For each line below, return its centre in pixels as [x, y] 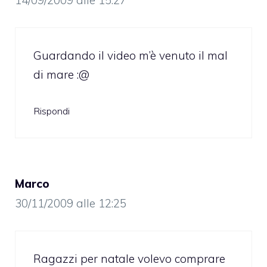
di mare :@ [61, 74]
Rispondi [52, 111]
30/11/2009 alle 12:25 [71, 204]
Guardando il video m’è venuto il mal [131, 55]
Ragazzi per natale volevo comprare [129, 258]
